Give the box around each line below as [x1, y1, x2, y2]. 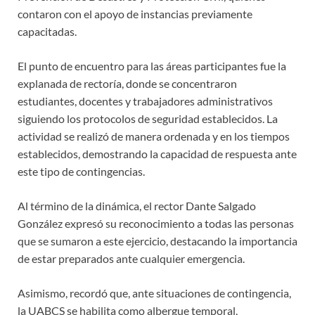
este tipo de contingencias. [18, 164, 145, 178]
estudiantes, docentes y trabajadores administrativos [18, 94, 273, 108]
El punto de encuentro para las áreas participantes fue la [18, 58, 286, 72]
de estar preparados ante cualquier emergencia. [18, 251, 245, 265]
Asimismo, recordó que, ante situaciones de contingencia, [18, 285, 291, 300]
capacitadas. [18, 24, 77, 38]
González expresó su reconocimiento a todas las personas [18, 216, 294, 230]
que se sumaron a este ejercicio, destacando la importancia [18, 233, 297, 247]
